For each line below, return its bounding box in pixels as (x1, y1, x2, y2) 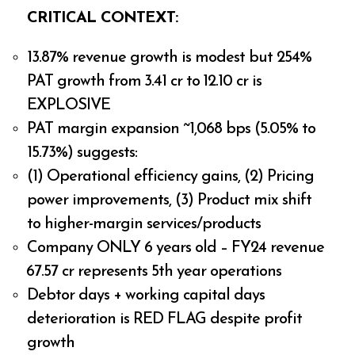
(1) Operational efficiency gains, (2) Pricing (27, 168, 315, 185)
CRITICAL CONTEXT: (27, 10, 178, 26)
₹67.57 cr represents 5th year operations (27, 263, 282, 280)
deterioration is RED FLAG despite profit (27, 311, 303, 327)
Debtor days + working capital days (27, 287, 265, 303)
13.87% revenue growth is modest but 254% (27, 49, 312, 66)
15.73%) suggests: (27, 144, 138, 161)
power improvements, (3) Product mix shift (27, 192, 312, 208)
